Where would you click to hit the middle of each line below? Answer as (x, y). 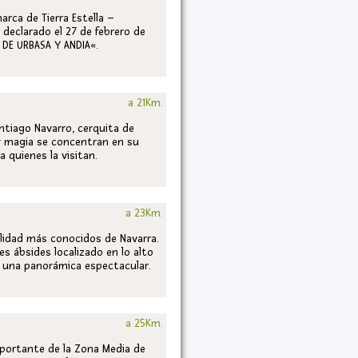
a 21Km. (145, 103)
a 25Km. (144, 323)
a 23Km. (144, 213)
